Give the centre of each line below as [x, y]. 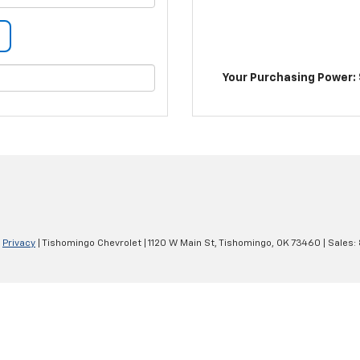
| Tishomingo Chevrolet [88, 244]
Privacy [19, 244]
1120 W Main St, [182, 244]
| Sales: [340, 244]
